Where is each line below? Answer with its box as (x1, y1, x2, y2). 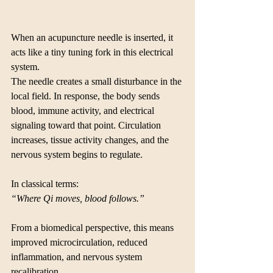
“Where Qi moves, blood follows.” (11, 193, 144, 204)
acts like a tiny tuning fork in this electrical (11, 47, 175, 57)
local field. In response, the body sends (11, 91, 162, 101)
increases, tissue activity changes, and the (11, 135, 171, 145)
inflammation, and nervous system (11, 252, 144, 262)
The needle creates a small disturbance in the (11, 76, 184, 87)
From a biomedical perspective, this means (11, 222, 176, 233)
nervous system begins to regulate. (11, 149, 143, 160)
